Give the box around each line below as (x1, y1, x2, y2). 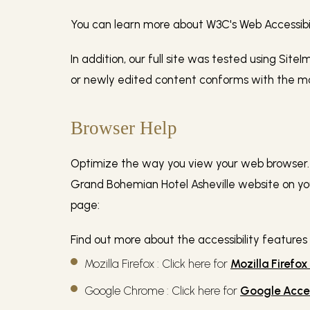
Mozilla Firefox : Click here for (84, 257, 228, 271)
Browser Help (71, 118, 177, 139)
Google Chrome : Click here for (84, 284, 237, 298)
